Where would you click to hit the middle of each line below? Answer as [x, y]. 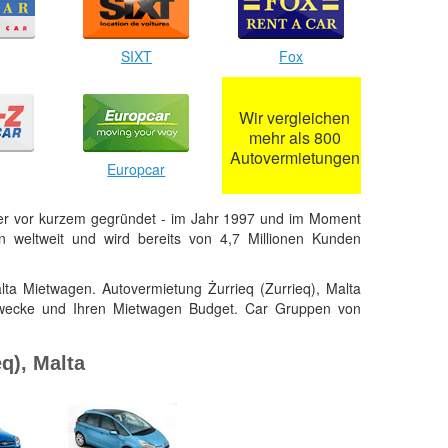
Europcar [136, 168]
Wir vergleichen [295, 117]
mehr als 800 [294, 137]
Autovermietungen [294, 157]
